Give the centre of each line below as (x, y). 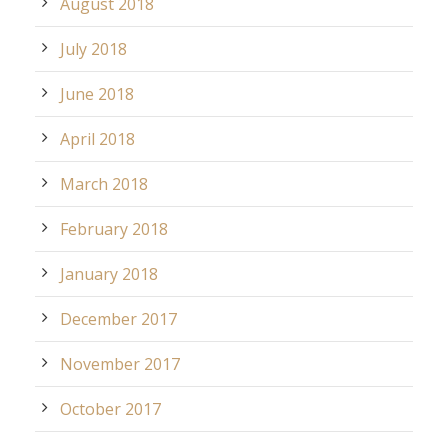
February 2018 (114, 228)
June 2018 (97, 93)
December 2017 (118, 318)
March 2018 (104, 183)
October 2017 (110, 408)
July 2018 (93, 48)
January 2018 (109, 273)
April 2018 (97, 138)
